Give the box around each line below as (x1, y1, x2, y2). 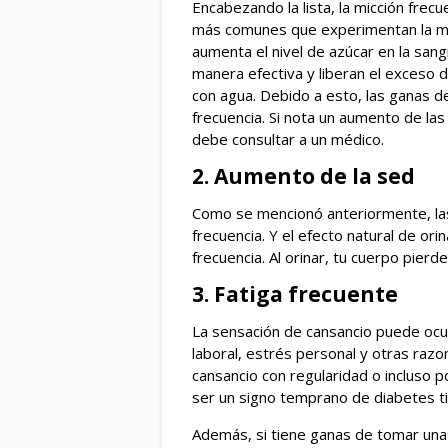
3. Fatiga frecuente (192, 280, 398, 309)
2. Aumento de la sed (192, 162, 415, 191)
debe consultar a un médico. (192, 129, 384, 150)
